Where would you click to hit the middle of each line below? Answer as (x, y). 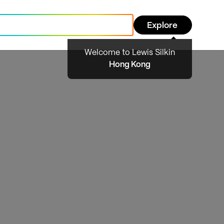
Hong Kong (130, 65)
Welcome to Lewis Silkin (130, 53)
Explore (162, 25)
